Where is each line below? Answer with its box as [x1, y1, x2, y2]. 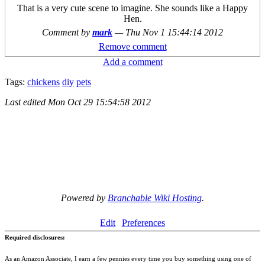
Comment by [42, 27, 92, 38]
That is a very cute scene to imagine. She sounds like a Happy [17, 3, 248, 14]
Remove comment [98, 41, 167, 52]
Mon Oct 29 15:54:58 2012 [48, 97, 151, 108]
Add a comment [102, 57, 163, 67]
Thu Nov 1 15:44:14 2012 [125, 27, 223, 38]
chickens [27, 77, 60, 88]
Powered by [61, 193, 108, 203]
